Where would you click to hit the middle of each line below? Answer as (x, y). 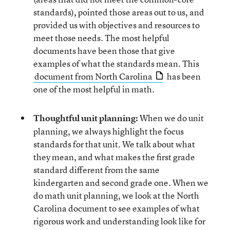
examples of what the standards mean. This (116, 63)
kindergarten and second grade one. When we (121, 183)
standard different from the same (97, 170)
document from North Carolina (93, 76)
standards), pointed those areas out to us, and (119, 12)
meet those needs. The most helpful (101, 38)
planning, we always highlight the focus (109, 131)
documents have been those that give (104, 51)
